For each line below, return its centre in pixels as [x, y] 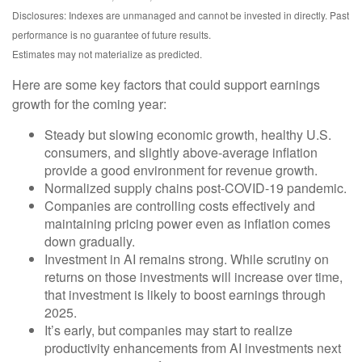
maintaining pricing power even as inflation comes [187, 224]
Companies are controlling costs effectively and [180, 206]
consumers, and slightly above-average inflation [181, 153]
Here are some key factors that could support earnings [166, 85]
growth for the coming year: [89, 104]
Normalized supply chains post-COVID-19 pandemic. [196, 188]
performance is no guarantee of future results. [112, 35]
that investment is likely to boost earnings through [185, 295]
